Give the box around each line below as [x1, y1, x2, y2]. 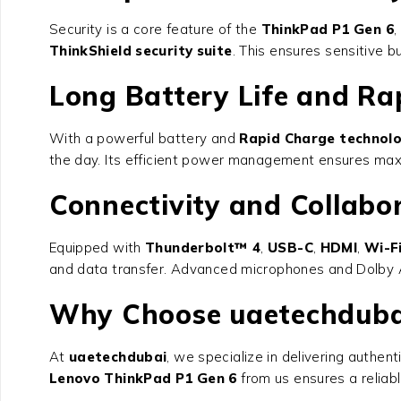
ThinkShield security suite [48, 42, 233, 60]
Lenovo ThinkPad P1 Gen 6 [48, 370, 237, 388]
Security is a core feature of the [48, 21, 261, 38]
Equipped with [48, 239, 145, 257]
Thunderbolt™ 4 [145, 239, 261, 257]
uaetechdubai [68, 348, 167, 366]
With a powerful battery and [48, 130, 240, 148]
